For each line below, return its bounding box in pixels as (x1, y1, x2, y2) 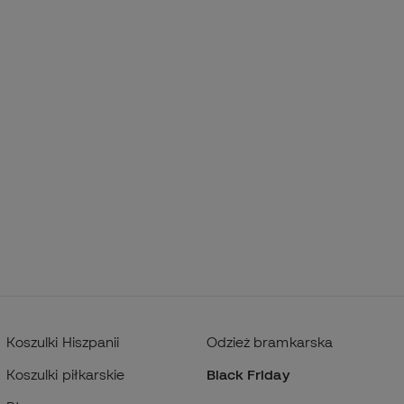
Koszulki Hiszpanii (5, 334, 120, 350)
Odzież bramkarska (206, 334, 333, 350)
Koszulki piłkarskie (5, 366, 125, 382)
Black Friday (206, 366, 289, 382)
